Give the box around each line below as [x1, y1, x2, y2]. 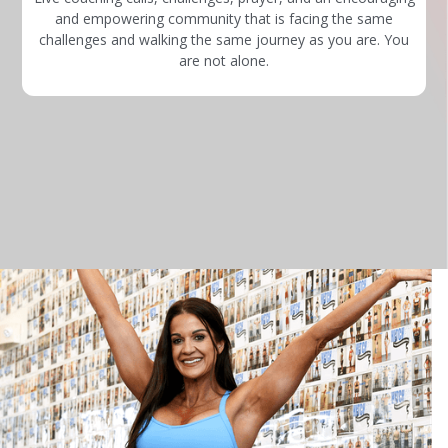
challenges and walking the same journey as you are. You [39, 30, 409, 50]
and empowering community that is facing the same [55, 9, 393, 29]
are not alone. [179, 51, 269, 71]
